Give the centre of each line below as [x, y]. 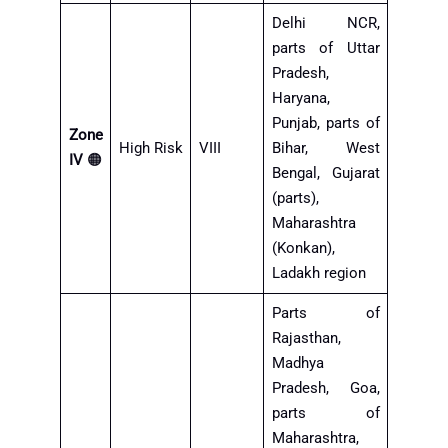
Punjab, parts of [325, 122]
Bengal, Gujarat [325, 172]
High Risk [150, 147]
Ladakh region [318, 272]
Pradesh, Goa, [325, 387]
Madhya [297, 362]
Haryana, [300, 97]
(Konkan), [303, 247]
